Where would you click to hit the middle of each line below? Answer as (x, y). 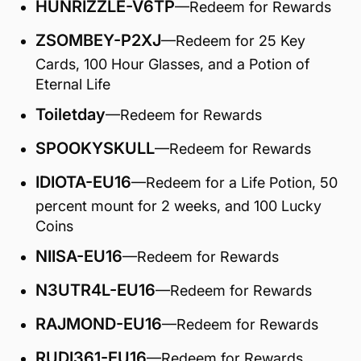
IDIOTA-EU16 (83, 182)
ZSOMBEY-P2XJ (98, 40)
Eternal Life (73, 84)
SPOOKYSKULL (95, 148)
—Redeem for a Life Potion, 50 (234, 183)
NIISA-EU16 (79, 256)
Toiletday (71, 114)
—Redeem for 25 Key (233, 41)
